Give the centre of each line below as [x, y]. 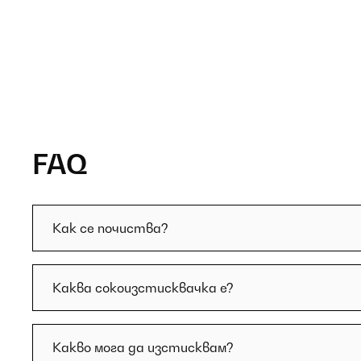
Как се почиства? [110, 228]
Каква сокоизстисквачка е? [143, 288]
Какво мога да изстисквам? [143, 347]
